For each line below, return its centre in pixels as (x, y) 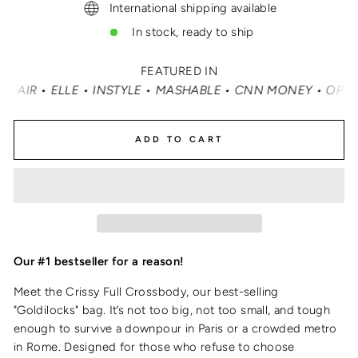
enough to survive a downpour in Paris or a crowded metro (175, 329)
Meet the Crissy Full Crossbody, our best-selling (146, 292)
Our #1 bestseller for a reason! (101, 262)
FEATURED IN (179, 71)
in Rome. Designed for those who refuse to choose (154, 347)
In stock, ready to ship (193, 32)
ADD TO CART (179, 140)
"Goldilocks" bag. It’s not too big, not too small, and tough (172, 310)
